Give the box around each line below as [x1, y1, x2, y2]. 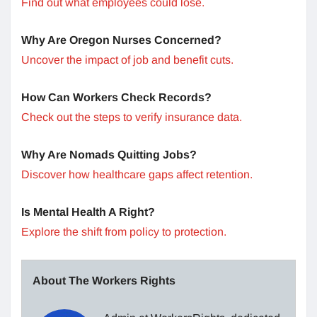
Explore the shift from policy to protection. [21, 225, 226, 238]
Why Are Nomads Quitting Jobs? [21, 148, 197, 161]
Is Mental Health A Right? [21, 205, 155, 218]
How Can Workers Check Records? [21, 91, 212, 103]
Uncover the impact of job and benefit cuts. [21, 53, 234, 66]
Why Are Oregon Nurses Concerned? [21, 33, 221, 46]
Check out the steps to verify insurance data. [21, 110, 242, 123]
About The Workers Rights [33, 274, 175, 287]
